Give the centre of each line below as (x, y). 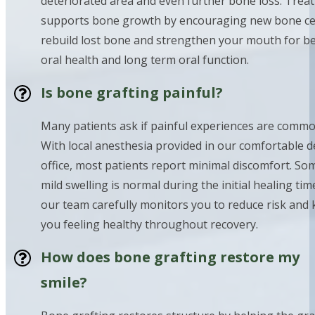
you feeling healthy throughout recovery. (149, 225)
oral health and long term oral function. (145, 60)
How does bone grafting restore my (170, 257)
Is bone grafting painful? (132, 93)
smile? (64, 283)
